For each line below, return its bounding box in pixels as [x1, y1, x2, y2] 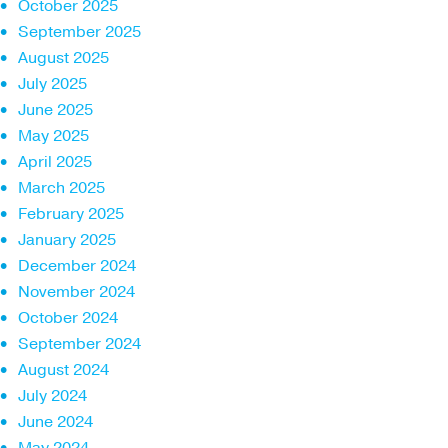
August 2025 [18, 46, 109, 69]
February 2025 [18, 202, 124, 225]
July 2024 [18, 384, 87, 407]
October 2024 [18, 306, 118, 329]
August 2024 [18, 358, 109, 381]
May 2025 [18, 124, 89, 147]
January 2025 [18, 228, 116, 251]
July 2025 [18, 72, 87, 95]
